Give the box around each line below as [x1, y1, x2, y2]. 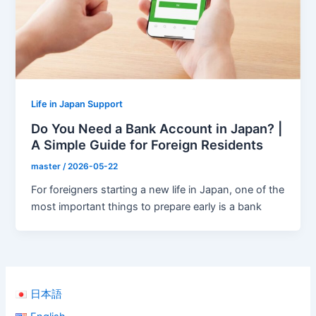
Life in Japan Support [31, 99, 123, 110]
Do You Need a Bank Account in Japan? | [31, 120, 284, 136]
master [31, 161, 63, 171]
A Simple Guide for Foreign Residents [31, 136, 264, 152]
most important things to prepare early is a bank [31, 200, 262, 213]
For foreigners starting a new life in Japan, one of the [31, 183, 285, 196]
